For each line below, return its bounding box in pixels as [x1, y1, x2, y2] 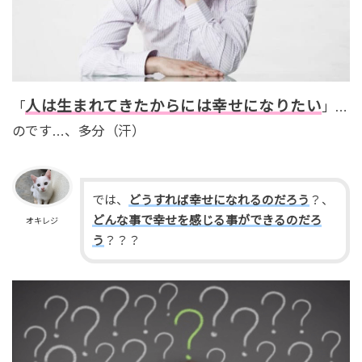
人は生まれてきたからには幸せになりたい [25, 97, 322, 115]
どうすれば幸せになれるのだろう [128, 193, 309, 207]
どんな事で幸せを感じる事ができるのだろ [91, 213, 322, 227]
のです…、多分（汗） [11, 123, 145, 138]
